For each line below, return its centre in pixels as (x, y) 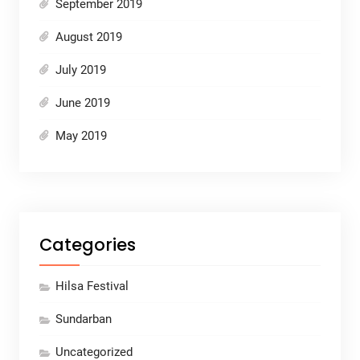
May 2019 (81, 135)
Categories (87, 244)
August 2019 (88, 37)
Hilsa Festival (92, 286)
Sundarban (83, 319)
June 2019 (82, 102)
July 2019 (80, 70)
